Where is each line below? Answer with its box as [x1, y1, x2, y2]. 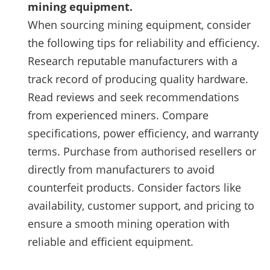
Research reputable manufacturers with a [28, 53, 237, 68]
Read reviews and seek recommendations [28, 89, 239, 104]
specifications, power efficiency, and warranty [28, 125, 259, 140]
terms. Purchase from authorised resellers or [28, 143, 256, 159]
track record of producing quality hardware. [28, 71, 248, 86]
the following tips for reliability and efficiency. [28, 35, 260, 50]
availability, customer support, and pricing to [28, 198, 254, 213]
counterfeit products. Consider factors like [28, 180, 241, 195]
